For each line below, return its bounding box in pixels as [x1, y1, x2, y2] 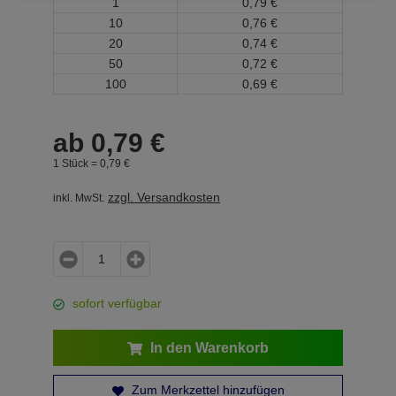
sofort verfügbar [72, 296, 162, 310]
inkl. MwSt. [53, 192, 104, 204]
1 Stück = [53, 157, 100, 169]
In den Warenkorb [147, 340, 269, 355]
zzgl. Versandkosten [108, 190, 220, 204]
